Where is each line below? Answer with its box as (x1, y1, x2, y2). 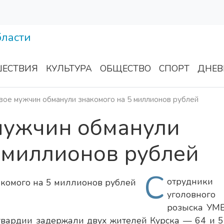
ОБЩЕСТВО (100, 62, 151, 75)
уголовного (167, 188, 215, 201)
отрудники (167, 175, 213, 188)
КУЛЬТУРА (46, 62, 92, 75)
